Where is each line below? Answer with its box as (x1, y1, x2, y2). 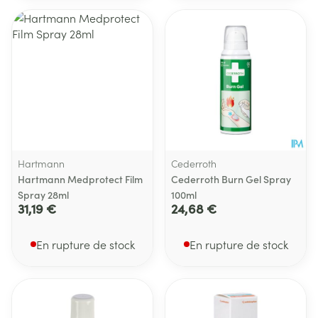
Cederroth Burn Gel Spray (171, 172, 291, 186)
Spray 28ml (18, 187, 69, 202)
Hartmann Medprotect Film (18, 172, 143, 186)
